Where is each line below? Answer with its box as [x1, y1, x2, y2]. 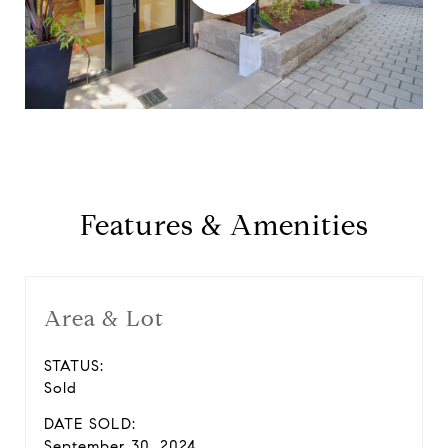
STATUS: [44, 356, 104, 375]
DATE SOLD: [44, 414, 136, 433]
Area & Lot [44, 304, 164, 332]
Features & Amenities [79, 207, 369, 243]
